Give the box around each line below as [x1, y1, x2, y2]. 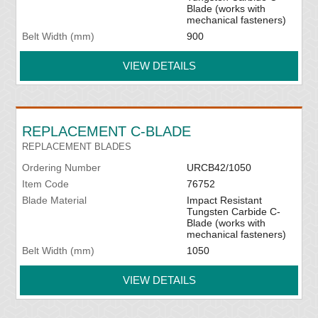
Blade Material [22, 194, 87, 207]
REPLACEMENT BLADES [22, 141, 132, 153]
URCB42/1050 [186, 162, 251, 174]
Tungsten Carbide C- [186, 206, 280, 218]
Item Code [22, 178, 70, 190]
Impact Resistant [186, 194, 262, 207]
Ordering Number [22, 162, 102, 174]
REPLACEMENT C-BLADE [22, 124, 192, 140]
